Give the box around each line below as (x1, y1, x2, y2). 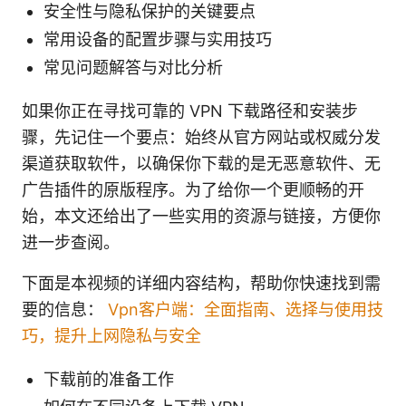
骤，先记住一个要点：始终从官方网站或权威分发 (22, 127, 381, 147)
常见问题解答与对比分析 (43, 57, 223, 77)
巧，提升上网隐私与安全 (22, 325, 201, 345)
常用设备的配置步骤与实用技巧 (43, 29, 272, 49)
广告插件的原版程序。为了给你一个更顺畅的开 (22, 179, 364, 199)
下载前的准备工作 (43, 369, 174, 389)
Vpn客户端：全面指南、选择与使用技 (108, 299, 383, 319)
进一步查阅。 (22, 232, 120, 252)
